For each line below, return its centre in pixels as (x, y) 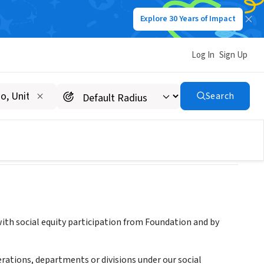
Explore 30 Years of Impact (188, 19)
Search (220, 96)
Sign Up (233, 55)
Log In (203, 55)
